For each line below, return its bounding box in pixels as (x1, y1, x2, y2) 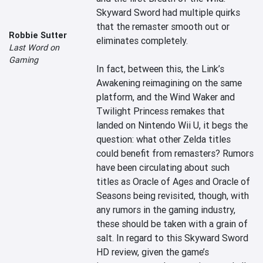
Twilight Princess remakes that (96, 105, 225, 117)
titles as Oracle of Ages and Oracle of (96, 176, 251, 187)
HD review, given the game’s (96, 246, 210, 258)
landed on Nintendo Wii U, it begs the (96, 119, 248, 131)
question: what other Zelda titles (96, 133, 231, 145)
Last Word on (9, 42, 59, 53)
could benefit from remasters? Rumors (96, 147, 254, 159)
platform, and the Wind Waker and (96, 91, 235, 103)
